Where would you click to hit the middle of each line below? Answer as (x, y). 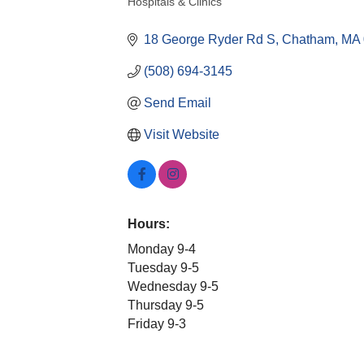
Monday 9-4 (162, 249)
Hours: (149, 224)
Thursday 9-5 (166, 305)
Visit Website (182, 134)
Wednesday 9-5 (173, 286)
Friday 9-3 (157, 324)
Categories (163, 17)
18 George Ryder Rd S (210, 39)
